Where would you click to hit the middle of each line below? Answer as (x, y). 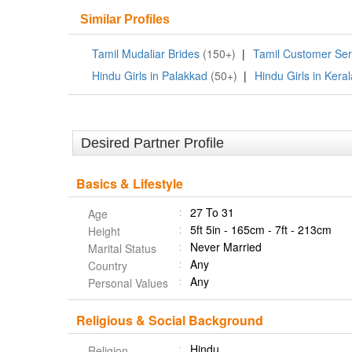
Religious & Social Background (170, 320)
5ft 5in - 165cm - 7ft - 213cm (261, 229)
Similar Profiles (125, 19)
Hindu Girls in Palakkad (150, 75)
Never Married (226, 247)
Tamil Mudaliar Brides (146, 53)
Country (108, 266)
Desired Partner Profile (152, 143)
